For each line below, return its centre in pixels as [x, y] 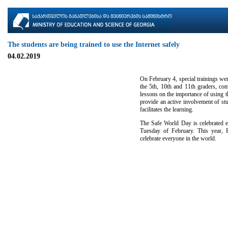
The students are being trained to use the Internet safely [94, 45]
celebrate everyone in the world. [178, 138]
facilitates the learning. [167, 109]
